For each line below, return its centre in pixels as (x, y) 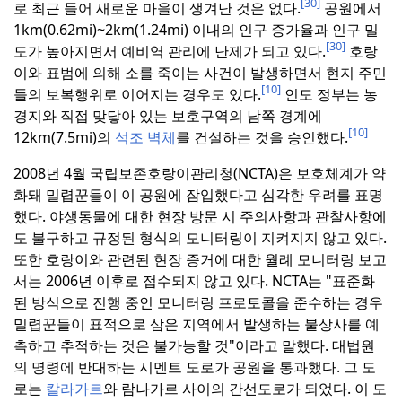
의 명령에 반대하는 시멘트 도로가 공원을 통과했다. (177, 367)
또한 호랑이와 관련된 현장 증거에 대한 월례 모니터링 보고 (200, 259)
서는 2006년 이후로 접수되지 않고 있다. (141, 280)
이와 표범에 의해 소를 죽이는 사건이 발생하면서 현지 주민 (200, 72)
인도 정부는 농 (329, 94)
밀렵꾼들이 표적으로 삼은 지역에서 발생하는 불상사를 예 (197, 323)
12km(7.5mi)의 (64, 137)
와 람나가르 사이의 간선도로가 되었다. (227, 388)
